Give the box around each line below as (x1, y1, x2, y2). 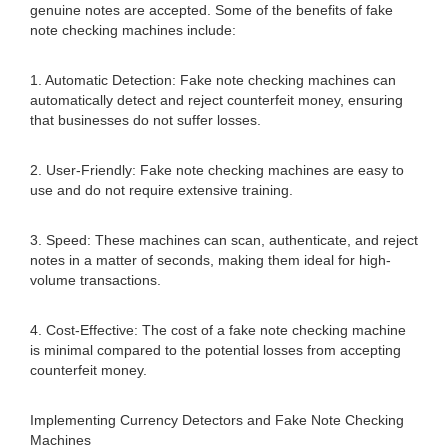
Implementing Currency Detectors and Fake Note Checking (30, 412, 404, 428)
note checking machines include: (30, 22, 236, 38)
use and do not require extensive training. (30, 182, 293, 198)
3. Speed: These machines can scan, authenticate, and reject (30, 232, 418, 248)
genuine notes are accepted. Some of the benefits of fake (30, 2, 393, 18)
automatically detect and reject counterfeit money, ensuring (30, 92, 403, 108)
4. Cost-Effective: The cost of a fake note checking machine (30, 322, 406, 338)
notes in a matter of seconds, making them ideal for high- (30, 252, 391, 268)
